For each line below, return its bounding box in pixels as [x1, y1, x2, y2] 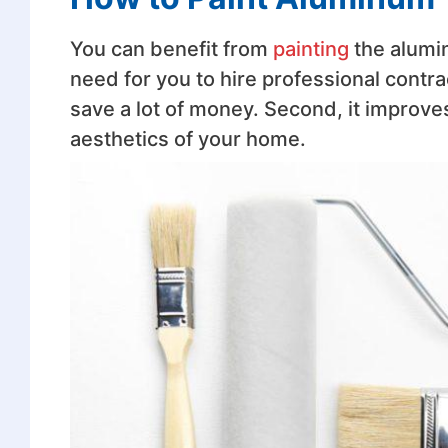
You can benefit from [69, 36, 273, 61]
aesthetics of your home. [69, 126, 306, 151]
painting [272, 36, 349, 61]
